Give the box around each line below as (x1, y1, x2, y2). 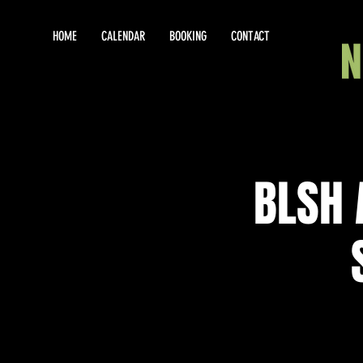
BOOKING (169, 28, 207, 44)
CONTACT (231, 28, 270, 44)
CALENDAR (101, 28, 145, 44)
